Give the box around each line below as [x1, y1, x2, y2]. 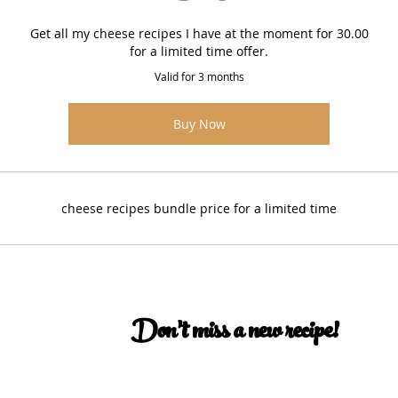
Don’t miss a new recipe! [131, 310, 338, 358]
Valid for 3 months [154, 69, 244, 84]
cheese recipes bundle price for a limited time [61, 200, 337, 217]
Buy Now [172, 115, 226, 132]
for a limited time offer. [130, 43, 268, 60]
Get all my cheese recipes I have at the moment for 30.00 [29, 25, 369, 42]
